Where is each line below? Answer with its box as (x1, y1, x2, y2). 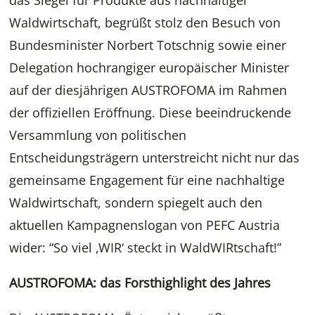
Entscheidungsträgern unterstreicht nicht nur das (9, 149, 300, 167)
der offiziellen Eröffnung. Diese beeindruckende (9, 104, 292, 122)
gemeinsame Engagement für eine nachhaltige (9, 172, 285, 189)
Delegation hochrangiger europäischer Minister (9, 59, 290, 77)
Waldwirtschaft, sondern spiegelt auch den (9, 194, 263, 212)
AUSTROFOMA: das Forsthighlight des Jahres (9, 274, 271, 292)
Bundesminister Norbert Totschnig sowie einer (9, 37, 287, 54)
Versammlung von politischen (9, 127, 187, 144)
